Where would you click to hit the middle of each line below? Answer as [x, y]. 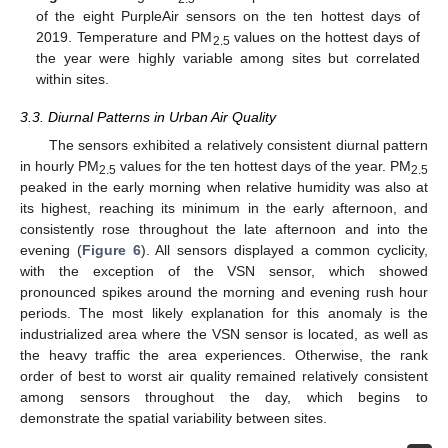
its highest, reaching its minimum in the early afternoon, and [224, 208]
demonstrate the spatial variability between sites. [173, 418]
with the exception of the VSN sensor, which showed [224, 271]
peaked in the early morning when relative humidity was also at [224, 187]
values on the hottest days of [324, 37]
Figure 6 [111, 250]
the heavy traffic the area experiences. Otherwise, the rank [224, 355]
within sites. [73, 79]
